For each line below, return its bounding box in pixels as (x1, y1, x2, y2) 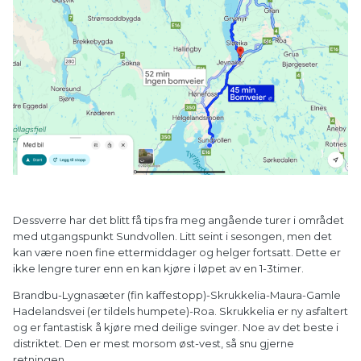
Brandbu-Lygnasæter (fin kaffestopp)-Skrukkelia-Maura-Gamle (13, 288, 341, 302)
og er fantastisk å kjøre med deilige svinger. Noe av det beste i (13, 321, 338, 334)
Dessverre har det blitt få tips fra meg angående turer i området (13, 214, 344, 227)
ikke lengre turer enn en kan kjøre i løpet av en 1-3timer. (13, 262, 306, 276)
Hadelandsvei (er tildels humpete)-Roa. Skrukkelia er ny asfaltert (13, 305, 348, 318)
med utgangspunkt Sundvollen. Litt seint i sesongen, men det (13, 230, 332, 243)
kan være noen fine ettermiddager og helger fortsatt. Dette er (13, 246, 341, 259)
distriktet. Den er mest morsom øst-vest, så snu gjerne (13, 337, 294, 351)
